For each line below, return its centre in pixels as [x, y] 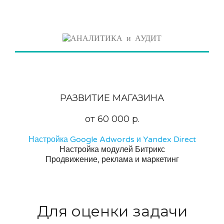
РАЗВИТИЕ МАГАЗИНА [112, 98]
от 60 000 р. [112, 119]
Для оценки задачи [112, 211]
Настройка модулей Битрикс [112, 149]
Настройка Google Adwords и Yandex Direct [112, 139]
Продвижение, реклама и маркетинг [112, 159]
